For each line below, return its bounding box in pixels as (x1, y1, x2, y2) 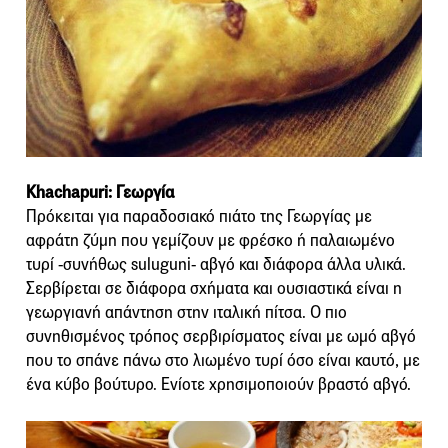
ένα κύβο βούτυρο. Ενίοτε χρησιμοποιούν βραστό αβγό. (26, 373, 411, 395)
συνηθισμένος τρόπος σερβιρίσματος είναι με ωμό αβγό (26, 325, 416, 347)
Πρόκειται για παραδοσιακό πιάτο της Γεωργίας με (26, 205, 372, 227)
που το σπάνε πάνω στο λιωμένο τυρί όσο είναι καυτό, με (26, 349, 420, 371)
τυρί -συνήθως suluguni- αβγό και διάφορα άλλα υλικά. (26, 253, 406, 275)
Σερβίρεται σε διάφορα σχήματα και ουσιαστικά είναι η (26, 277, 402, 299)
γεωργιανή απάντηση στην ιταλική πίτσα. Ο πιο (26, 301, 347, 323)
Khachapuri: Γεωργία (26, 181, 174, 203)
